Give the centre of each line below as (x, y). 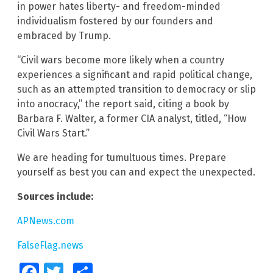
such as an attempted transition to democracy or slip (136, 89)
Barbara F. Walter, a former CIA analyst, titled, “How (132, 118)
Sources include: (55, 196)
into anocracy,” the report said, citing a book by (123, 104)
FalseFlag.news (50, 245)
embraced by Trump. (64, 35)
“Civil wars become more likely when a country (121, 60)
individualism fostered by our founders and (115, 21)
